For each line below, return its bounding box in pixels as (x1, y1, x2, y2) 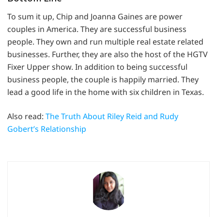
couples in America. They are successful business (7, 24, 186, 35)
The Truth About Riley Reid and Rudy (46, 111, 178, 122)
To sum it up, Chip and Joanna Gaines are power (7, 11, 183, 22)
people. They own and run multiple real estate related (7, 36, 203, 47)
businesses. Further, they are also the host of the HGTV (7, 49, 208, 60)
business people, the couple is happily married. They (7, 74, 199, 85)
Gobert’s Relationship (7, 124, 86, 135)
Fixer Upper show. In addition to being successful (7, 62, 187, 73)
